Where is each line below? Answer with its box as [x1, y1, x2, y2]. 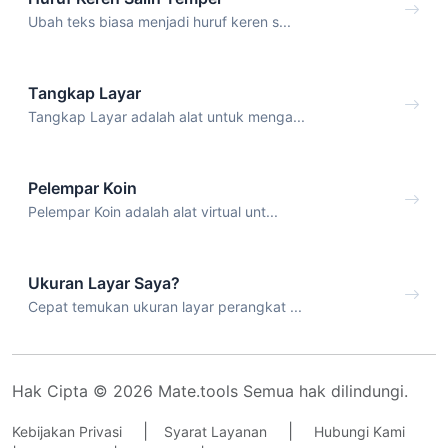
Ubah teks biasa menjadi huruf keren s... [28, 13, 291, 31]
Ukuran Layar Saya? [28, 272, 180, 293]
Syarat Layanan [164, 423, 267, 441]
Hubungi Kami [314, 423, 405, 441]
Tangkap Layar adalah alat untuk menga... [28, 108, 305, 126]
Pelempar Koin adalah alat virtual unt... [28, 202, 278, 220]
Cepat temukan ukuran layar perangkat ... [28, 297, 302, 315]
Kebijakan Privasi [12, 423, 122, 441]
